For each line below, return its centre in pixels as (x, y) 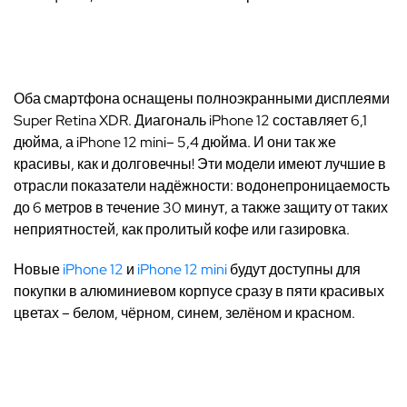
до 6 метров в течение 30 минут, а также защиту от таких (201, 208)
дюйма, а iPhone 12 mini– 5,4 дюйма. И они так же (175, 142)
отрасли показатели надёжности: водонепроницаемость (202, 186)
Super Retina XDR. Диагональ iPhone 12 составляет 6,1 (190, 120)
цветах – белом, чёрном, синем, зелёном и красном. (186, 313)
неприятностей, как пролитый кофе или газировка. (182, 229)
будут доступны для (294, 269)
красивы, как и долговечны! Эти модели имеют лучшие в (200, 164)
